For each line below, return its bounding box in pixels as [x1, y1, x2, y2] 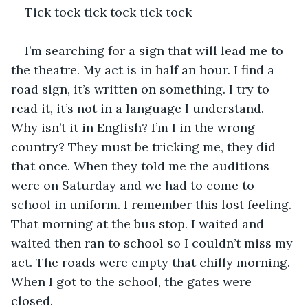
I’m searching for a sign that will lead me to [25, 42, 287, 58]
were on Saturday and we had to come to [11, 177, 258, 193]
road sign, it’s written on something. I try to [11, 80, 273, 97]
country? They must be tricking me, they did [11, 138, 279, 155]
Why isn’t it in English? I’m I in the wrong [11, 119, 258, 135]
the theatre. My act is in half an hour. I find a [11, 61, 278, 78]
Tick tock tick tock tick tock [25, 3, 195, 20]
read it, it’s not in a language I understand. [11, 100, 267, 116]
